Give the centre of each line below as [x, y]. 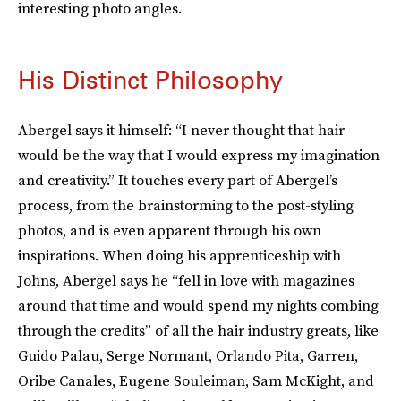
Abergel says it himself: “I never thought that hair [181, 130]
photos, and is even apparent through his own [170, 230]
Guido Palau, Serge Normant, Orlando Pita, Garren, [188, 356]
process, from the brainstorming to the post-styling [186, 205]
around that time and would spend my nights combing [198, 306]
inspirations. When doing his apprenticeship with [179, 256]
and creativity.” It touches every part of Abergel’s [178, 180]
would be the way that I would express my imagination [199, 155]
